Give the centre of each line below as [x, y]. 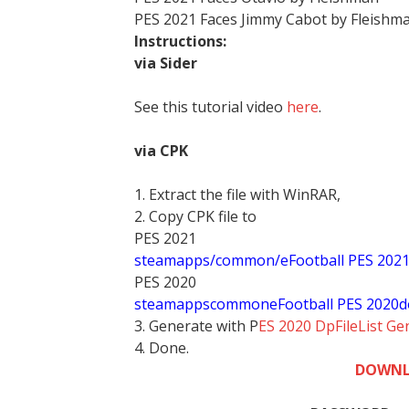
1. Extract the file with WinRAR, [237, 194]
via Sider [168, 63]
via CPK [161, 151]
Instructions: [180, 41]
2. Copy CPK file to [195, 216]
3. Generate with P [196, 326]
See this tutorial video [210, 107]
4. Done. [162, 348]
